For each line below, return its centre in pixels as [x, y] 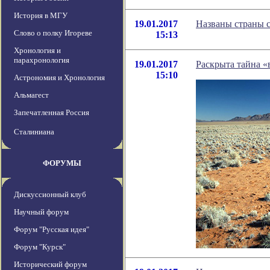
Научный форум [41, 212]
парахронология [42, 60]
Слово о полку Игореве [53, 33]
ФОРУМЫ [62, 163]
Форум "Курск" [40, 247]
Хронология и [37, 51]
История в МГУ [41, 16]
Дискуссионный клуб [50, 195]
